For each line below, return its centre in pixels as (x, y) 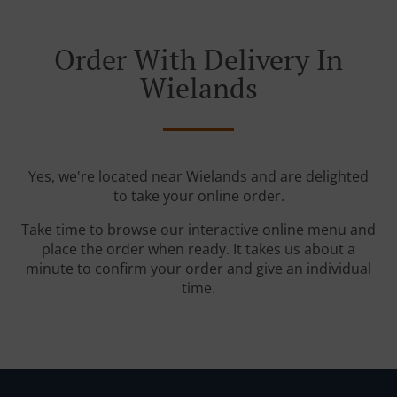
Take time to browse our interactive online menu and (198, 230)
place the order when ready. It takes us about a (198, 249)
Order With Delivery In (198, 60)
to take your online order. (198, 196)
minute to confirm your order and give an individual (198, 269)
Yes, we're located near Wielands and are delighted (198, 177)
